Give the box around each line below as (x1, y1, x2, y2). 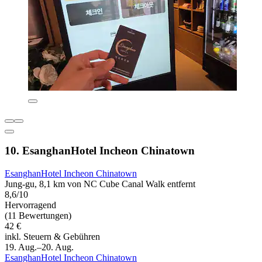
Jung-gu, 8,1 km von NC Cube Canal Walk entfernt (5, 179, 195, 189)
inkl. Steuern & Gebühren (5, 232, 100, 242)
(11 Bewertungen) (5, 211, 71, 221)
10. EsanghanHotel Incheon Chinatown (5, 144, 195, 157)
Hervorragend (5, 200, 56, 211)
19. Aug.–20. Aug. (5, 242, 74, 253)
